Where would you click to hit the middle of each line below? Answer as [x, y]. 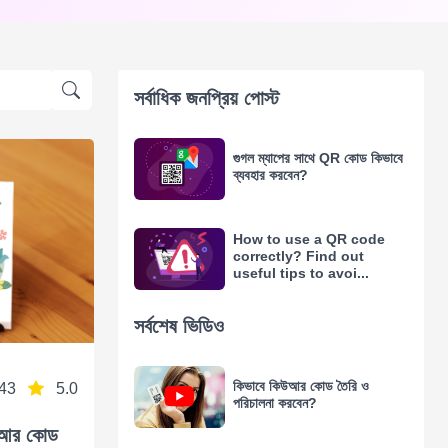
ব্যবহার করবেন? [270, 174]
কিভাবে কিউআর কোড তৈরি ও [301, 385]
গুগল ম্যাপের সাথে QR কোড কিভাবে [318, 157]
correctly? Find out [298, 256]
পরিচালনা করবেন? [275, 402]
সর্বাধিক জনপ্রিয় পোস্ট [206, 97]
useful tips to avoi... [301, 273]
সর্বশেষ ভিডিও [178, 325]
